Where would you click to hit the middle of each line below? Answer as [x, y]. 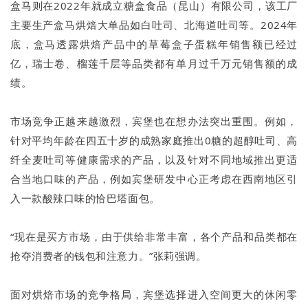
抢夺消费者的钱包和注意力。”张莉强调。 [109, 256]
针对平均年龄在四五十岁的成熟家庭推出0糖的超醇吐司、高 [154, 141]
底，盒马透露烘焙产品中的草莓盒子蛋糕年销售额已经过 [154, 44]
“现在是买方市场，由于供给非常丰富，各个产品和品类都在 [154, 237]
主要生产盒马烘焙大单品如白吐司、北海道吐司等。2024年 [154, 25]
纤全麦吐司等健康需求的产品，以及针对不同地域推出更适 [154, 160]
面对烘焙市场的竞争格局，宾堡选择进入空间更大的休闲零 [154, 295]
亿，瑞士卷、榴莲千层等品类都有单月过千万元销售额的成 [154, 64]
